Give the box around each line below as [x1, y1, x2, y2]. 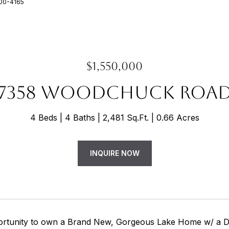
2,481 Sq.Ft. [102, 112, 149, 123]
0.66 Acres [156, 112, 199, 123]
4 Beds [30, 112, 57, 123]
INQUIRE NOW [89, 149, 140, 157]
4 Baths [64, 112, 95, 123]
